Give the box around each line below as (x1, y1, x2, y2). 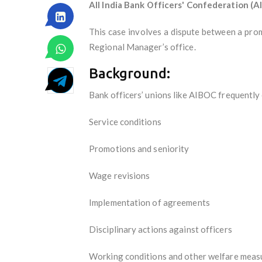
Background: (89, 65, 170, 81)
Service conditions (89, 116, 161, 127)
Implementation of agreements (89, 196, 210, 208)
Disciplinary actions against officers (89, 223, 232, 235)
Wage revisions (89, 170, 150, 181)
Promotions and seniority (89, 143, 189, 154)
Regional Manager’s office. (89, 41, 196, 52)
